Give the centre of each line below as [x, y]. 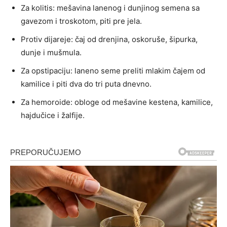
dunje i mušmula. [51, 52]
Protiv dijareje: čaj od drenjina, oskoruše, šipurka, [109, 39]
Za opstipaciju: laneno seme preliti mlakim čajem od [113, 70]
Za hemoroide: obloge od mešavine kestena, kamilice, [117, 102]
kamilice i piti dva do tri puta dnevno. [86, 84]
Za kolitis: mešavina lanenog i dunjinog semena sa [110, 8]
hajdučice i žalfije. [53, 115]
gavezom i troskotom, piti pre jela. [81, 21]
